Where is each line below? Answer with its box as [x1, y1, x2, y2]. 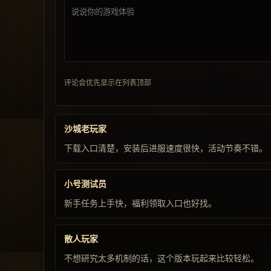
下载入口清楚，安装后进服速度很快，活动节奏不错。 [64, 143, 267, 153]
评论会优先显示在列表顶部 [64, 78, 151, 87]
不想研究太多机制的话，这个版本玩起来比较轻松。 [64, 253, 259, 263]
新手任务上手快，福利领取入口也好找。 [64, 198, 217, 208]
